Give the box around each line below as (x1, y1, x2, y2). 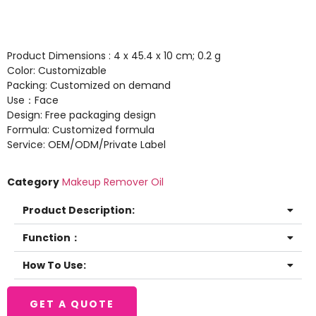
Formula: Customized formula (7, 123, 154, 138)
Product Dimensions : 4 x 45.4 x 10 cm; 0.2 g (7, 49, 221, 63)
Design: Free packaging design (7, 108, 156, 123)
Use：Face (7, 93, 59, 108)
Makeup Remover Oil (62, 175, 164, 190)
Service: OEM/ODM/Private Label (7, 138, 166, 152)
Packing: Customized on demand (7, 78, 171, 93)
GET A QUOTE (30, 297, 114, 312)
